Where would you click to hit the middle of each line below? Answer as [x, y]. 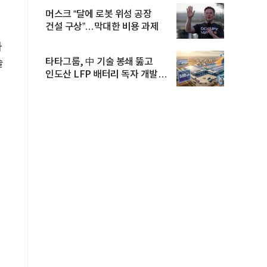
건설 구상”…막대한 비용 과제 [102, 27]
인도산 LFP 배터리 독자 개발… [106, 74]
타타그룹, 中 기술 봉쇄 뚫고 [99, 62]
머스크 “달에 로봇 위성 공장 [98, 14]
